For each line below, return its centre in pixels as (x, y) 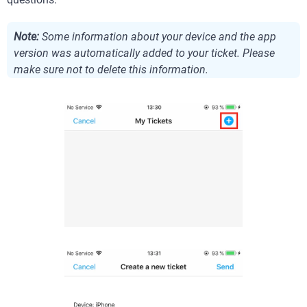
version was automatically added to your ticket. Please (144, 53)
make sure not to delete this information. (111, 70)
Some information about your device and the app (158, 37)
